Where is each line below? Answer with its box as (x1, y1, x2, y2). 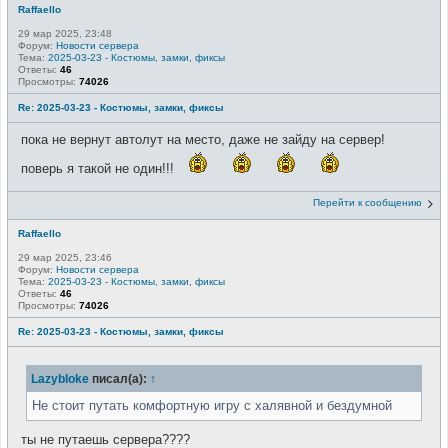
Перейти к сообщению (313, 197, 422, 209)
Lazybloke (31, 371, 89, 385)
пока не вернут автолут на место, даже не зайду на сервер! (21, 131, 385, 147)
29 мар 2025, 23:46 (18, 252, 112, 264)
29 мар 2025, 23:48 (18, 27, 112, 39)
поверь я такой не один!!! (21, 160, 178, 176)
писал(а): (89, 371, 150, 385)
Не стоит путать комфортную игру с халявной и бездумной (32, 397, 392, 413)
